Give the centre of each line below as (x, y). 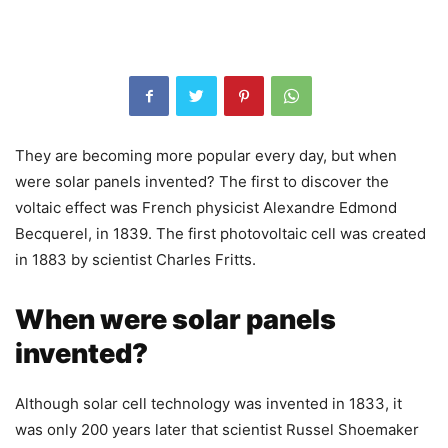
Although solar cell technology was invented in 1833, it (208, 403)
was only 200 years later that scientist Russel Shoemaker (217, 429)
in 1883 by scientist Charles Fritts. (135, 259)
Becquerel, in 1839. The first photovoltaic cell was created (220, 233)
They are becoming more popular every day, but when (206, 155)
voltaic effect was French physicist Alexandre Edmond (206, 207)
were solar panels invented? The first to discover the (202, 181)
